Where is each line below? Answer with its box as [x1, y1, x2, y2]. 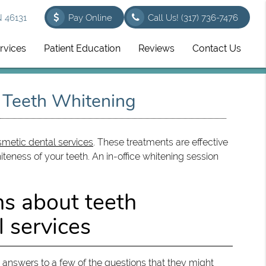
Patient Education [44, 43, 121, 54]
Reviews [138, 43, 175, 54]
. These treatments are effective [93, 137, 228, 148]
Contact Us [192, 43, 242, 54]
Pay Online [68, 12, 113, 23]
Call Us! [148, 12, 182, 23]
